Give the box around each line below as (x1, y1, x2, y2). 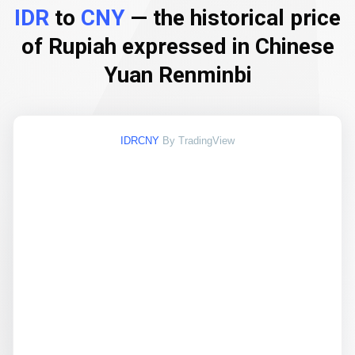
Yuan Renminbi (103, 62, 252, 88)
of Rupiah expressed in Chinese (21, 33, 334, 59)
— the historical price (125, 5, 341, 31)
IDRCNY (120, 135, 159, 147)
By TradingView (162, 135, 235, 147)
